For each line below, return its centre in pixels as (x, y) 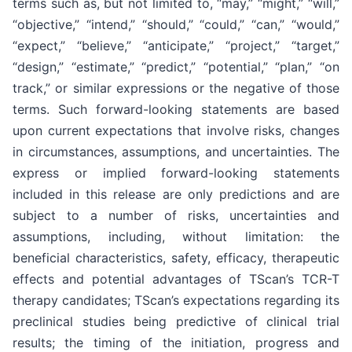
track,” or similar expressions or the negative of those (176, 88)
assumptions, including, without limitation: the (176, 236)
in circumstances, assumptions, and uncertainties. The (176, 151)
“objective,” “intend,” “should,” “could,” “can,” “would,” (176, 24)
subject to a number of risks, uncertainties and (176, 215)
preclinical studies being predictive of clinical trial (176, 321)
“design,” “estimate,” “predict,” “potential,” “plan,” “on (176, 66)
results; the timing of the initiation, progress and (176, 342)
